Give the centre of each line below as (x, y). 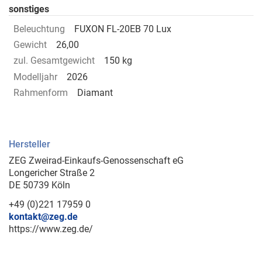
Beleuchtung (39, 29)
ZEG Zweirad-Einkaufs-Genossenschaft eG (96, 161)
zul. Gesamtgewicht (54, 61)
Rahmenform (41, 93)
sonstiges (29, 9)
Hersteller (30, 144)
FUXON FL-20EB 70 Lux (123, 29)
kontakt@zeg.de (43, 217)
